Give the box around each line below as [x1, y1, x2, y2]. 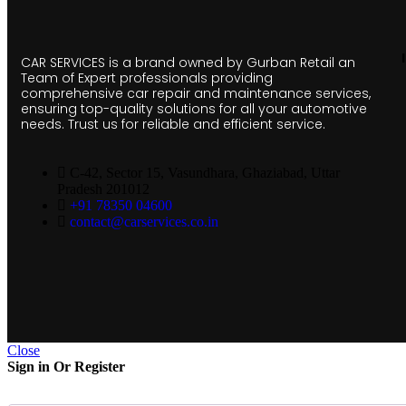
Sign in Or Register [7, 358, 125, 374]
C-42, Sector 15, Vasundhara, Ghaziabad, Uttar [70, 164, 340, 180]
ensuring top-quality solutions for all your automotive [21, 99, 367, 118]
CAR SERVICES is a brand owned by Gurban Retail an [21, 53, 355, 72]
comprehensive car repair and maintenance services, [21, 83, 371, 102]
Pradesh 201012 [57, 180, 150, 197]
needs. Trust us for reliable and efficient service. [21, 114, 325, 133]
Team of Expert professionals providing [21, 68, 273, 87]
